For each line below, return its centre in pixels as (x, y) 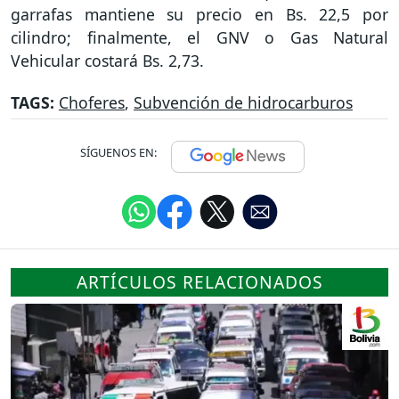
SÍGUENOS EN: (118, 152)
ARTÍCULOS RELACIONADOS (199, 281)
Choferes (92, 102)
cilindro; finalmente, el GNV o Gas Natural (199, 38)
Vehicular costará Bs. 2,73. (107, 61)
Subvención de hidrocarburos (243, 102)
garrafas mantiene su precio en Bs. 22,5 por (199, 15)
